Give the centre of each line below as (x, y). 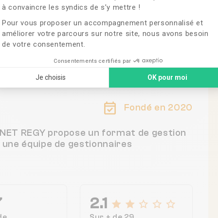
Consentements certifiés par (92, 61)
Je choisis (50, 78)
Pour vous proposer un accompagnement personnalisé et (103, 23)
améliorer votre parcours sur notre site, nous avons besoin (105, 33)
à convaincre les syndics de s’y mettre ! (71, 7)
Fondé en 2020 (157, 107)
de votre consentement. (44, 44)
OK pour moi (168, 78)
